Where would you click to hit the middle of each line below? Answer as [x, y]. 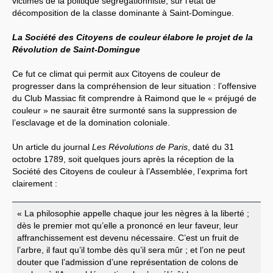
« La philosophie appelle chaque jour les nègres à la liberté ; [133, 213]
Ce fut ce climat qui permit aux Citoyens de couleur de [116, 73]
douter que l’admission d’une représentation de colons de [128, 262]
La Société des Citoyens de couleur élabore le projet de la [133, 37]
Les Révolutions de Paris [140, 147]
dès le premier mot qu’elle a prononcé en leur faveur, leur [128, 225]
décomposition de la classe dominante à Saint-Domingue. [123, 12]
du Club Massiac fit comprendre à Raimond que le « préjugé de [134, 98]
